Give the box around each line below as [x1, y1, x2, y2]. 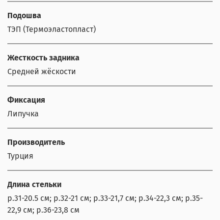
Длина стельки [7, 179, 61, 189]
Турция [7, 151, 33, 161]
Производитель [7, 137, 65, 147]
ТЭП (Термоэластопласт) [7, 24, 96, 34]
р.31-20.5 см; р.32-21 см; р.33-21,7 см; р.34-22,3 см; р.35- [7, 193, 203, 203]
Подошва [7, 10, 41, 20]
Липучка [7, 109, 39, 118]
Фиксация [7, 95, 45, 105]
